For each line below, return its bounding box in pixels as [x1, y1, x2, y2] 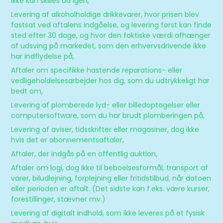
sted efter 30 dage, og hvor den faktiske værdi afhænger [11, 30, 211, 40]
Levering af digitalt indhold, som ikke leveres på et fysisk [11, 208, 205, 218]
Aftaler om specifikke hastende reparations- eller [11, 65, 183, 75]
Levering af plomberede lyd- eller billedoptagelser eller [11, 100, 201, 110]
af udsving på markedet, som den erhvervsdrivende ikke [11, 40, 207, 51]
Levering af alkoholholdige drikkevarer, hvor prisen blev [11, 9, 200, 19]
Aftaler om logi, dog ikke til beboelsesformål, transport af [11, 162, 209, 173]
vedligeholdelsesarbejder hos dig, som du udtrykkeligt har [11, 75, 210, 86]
